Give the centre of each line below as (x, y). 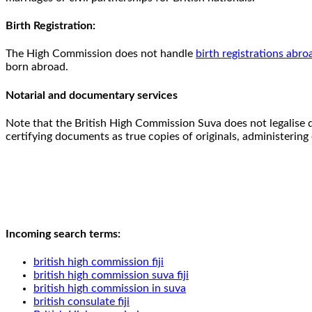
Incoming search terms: (63, 234)
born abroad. (37, 67)
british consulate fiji (81, 302)
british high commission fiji (99, 262)
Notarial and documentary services (92, 95)
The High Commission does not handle (101, 54)
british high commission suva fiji (111, 275)
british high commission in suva (110, 289)
